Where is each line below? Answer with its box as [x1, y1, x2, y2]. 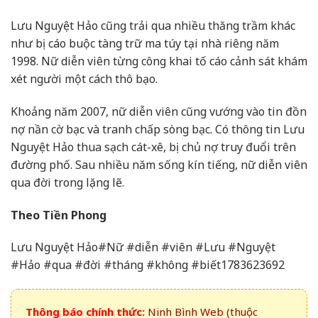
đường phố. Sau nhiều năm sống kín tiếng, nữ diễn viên [11, 156, 307, 172]
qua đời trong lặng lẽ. [11, 174, 124, 190]
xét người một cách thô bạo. [11, 70, 158, 87]
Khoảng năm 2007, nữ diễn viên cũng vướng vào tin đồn [11, 103, 307, 119]
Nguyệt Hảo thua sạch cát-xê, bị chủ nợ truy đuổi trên [11, 138, 296, 155]
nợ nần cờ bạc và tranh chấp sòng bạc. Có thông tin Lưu [11, 121, 305, 137]
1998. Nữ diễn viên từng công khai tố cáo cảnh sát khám [11, 53, 307, 69]
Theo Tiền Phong [11, 207, 106, 223]
